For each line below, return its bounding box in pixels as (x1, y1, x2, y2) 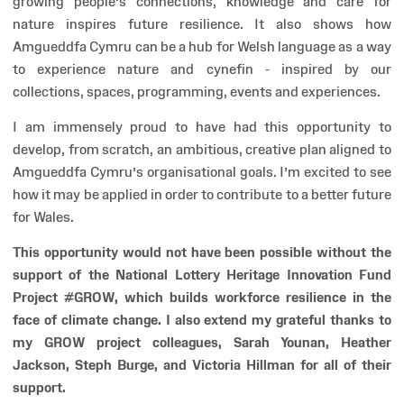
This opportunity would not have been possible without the (13, 244, 391, 261)
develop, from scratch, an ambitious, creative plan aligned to (13, 142, 391, 158)
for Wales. (13, 209, 77, 225)
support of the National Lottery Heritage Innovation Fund (13, 267, 391, 283)
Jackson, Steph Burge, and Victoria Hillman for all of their (13, 357, 391, 373)
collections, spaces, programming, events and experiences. (13, 84, 381, 100)
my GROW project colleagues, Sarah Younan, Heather (13, 335, 391, 351)
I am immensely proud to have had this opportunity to (13, 119, 391, 135)
